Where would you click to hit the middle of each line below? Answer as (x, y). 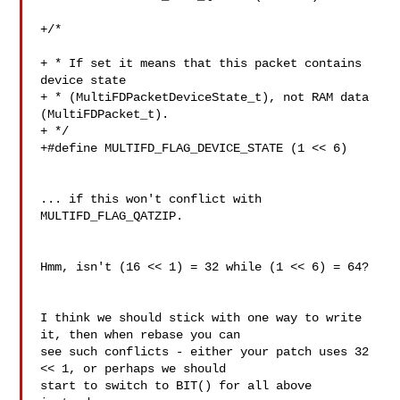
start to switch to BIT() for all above (176, 386)
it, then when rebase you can (141, 335)
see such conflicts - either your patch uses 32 (205, 352)
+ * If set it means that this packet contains (201, 63)
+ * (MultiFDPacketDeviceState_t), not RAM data (205, 97)
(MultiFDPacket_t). (105, 114)
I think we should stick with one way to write (201, 318)
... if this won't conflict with (151, 199)
